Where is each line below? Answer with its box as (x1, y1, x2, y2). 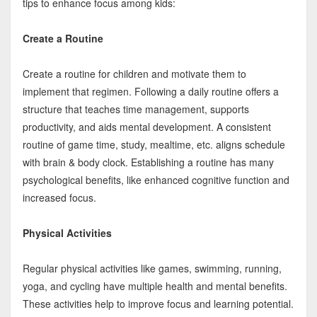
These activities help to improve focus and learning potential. (22, 296, 294, 311)
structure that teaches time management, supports (22, 102, 249, 117)
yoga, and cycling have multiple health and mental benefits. (22, 279, 287, 294)
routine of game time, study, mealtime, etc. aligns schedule (22, 137, 285, 152)
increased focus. (22, 190, 96, 205)
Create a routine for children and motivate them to (22, 67, 246, 81)
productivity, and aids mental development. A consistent (22, 120, 271, 134)
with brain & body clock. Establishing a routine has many (22, 155, 274, 170)
